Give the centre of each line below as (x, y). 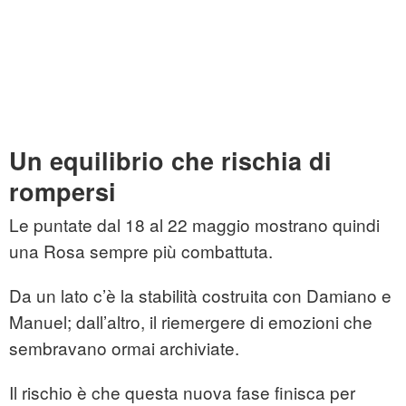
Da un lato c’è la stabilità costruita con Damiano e (200, 295)
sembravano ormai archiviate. (124, 348)
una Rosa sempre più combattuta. (141, 251)
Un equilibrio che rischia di (170, 161)
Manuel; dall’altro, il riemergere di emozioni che (191, 322)
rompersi (63, 192)
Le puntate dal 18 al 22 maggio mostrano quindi (194, 225)
